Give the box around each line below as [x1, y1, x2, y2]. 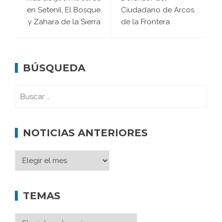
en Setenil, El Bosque [27, 5, 101, 15]
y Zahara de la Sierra [28, 17, 101, 27]
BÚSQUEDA [23, 62, 85, 74]
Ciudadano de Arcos [121, 5, 194, 15]
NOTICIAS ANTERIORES [23, 127, 148, 139]
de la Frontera [121, 17, 170, 27]
